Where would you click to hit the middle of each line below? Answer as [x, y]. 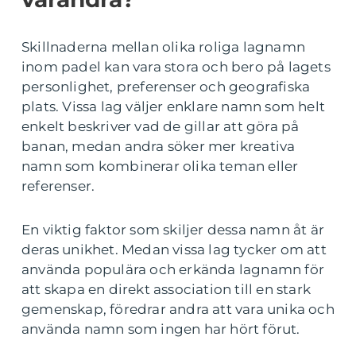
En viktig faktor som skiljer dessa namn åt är [173, 230]
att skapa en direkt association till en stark [166, 290]
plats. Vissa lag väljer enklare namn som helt [174, 107]
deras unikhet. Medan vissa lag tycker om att [174, 250]
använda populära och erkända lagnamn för [173, 270]
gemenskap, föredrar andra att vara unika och [178, 310]
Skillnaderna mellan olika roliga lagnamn [164, 47]
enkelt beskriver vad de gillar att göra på [161, 127]
